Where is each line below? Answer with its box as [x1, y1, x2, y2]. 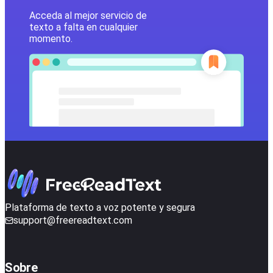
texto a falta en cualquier [29, 21, 138, 34]
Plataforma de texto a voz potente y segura [5, 202, 195, 214]
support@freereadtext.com [13, 214, 132, 227]
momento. [29, 33, 73, 45]
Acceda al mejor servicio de [29, 10, 147, 22]
